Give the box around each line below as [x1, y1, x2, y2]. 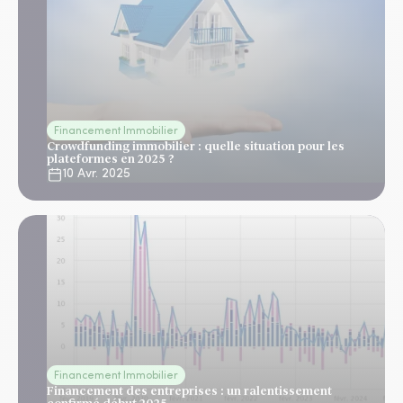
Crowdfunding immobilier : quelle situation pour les [47, 139, 345, 153]
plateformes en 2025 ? [47, 152, 175, 166]
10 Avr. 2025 [63, 167, 130, 181]
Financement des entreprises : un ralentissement [47, 384, 332, 398]
